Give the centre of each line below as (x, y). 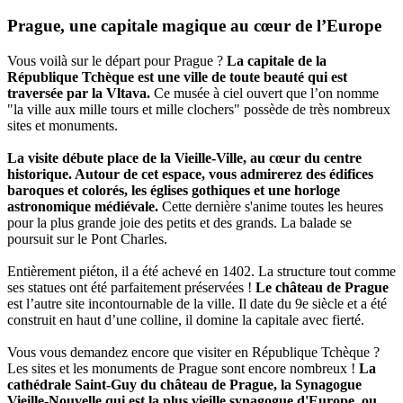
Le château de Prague (322, 288)
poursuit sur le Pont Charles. (87, 239)
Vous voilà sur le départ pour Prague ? (117, 61)
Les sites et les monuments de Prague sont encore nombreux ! (183, 369)
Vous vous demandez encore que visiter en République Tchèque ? (193, 353)
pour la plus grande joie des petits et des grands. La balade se (179, 223)
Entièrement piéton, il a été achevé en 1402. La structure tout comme (201, 272)
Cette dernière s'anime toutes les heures (271, 207)
